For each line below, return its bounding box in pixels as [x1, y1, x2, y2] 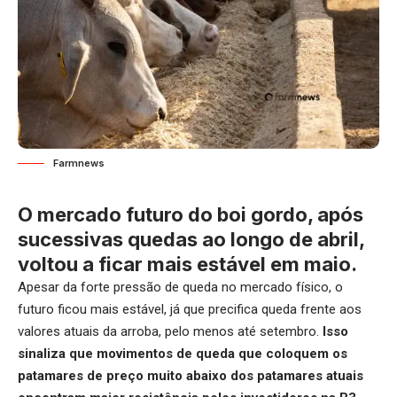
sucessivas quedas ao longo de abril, [18, 228, 364, 252]
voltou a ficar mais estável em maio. [18, 253, 357, 276]
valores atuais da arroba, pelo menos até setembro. [18, 323, 323, 340]
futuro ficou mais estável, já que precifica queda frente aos [18, 301, 362, 318]
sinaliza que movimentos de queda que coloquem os [18, 346, 347, 362]
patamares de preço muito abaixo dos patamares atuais [18, 368, 363, 385]
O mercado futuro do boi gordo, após [18, 203, 363, 227]
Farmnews [53, 157, 105, 170]
